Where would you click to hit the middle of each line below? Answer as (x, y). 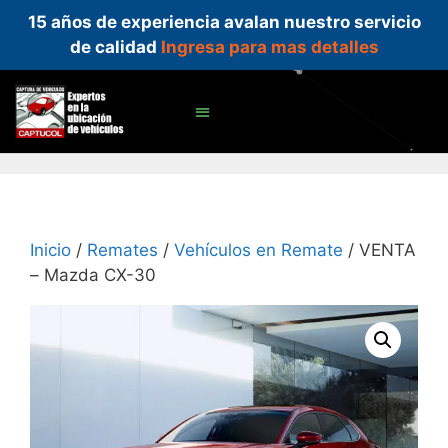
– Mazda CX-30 (93, 275)
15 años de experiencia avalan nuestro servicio (224, 22)
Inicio (50, 250)
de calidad (115, 47)
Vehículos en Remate (258, 250)
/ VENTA (379, 250)
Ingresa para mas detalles (269, 47)
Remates (122, 250)
